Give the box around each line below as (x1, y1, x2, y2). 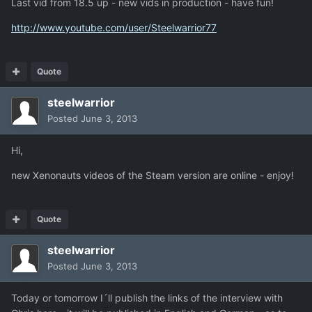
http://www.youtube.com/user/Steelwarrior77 (11, 22, 217, 34)
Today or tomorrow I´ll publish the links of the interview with (11, 292, 283, 304)
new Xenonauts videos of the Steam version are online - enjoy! (11, 169, 294, 182)
